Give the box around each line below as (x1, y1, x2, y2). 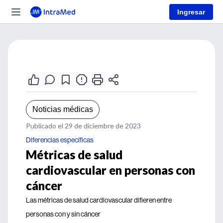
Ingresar (177, 7, 205, 16)
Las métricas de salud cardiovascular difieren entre (26, 196, 172, 205)
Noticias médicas (32, 105, 93, 113)
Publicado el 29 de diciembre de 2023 (26, 121, 141, 130)
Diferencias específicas (26, 135, 94, 144)
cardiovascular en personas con (26, 163, 195, 177)
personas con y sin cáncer (26, 210, 101, 219)
